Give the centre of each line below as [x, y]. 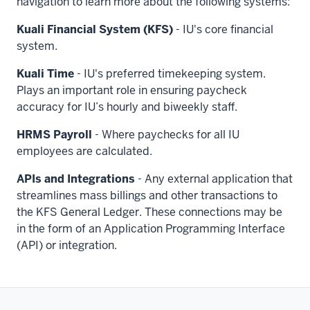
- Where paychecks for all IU [166, 135]
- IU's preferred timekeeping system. [170, 74]
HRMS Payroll [54, 135]
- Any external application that [214, 179]
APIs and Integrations [76, 179]
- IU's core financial [223, 29]
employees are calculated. [84, 151]
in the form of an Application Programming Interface [151, 229]
